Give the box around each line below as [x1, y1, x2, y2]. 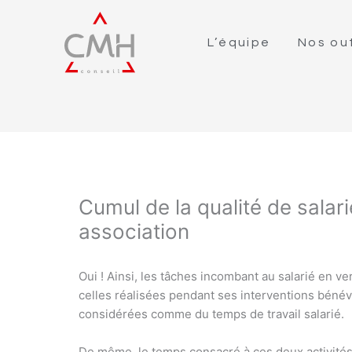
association [79, 218, 190, 244]
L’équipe [207, 35, 271, 49]
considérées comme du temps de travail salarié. [79, 306, 345, 321]
